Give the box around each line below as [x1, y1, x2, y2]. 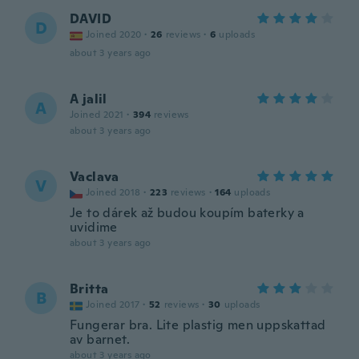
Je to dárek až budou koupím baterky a [70, 204, 305, 221]
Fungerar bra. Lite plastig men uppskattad [70, 317, 326, 333]
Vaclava [70, 168, 119, 185]
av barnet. [70, 331, 131, 348]
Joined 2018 [86, 186, 141, 199]
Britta [70, 280, 109, 297]
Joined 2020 [86, 28, 142, 41]
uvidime [70, 219, 118, 236]
